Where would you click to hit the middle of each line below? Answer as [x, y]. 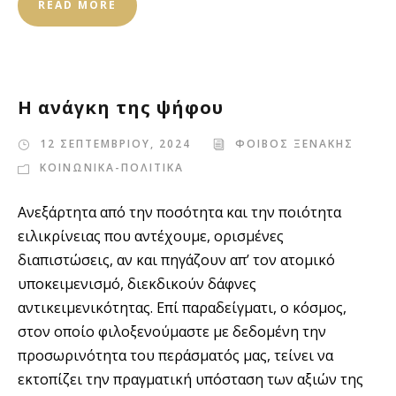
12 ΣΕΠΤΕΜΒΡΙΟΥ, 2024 [115, 144]
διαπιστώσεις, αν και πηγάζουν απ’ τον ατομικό [176, 260]
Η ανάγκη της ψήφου [121, 107]
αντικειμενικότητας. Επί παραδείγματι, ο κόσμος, [182, 308]
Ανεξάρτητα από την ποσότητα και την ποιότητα [179, 212]
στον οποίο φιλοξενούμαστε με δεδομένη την [172, 331]
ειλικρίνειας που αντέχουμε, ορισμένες [151, 236]
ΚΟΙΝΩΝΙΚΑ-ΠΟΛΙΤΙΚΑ [112, 168]
